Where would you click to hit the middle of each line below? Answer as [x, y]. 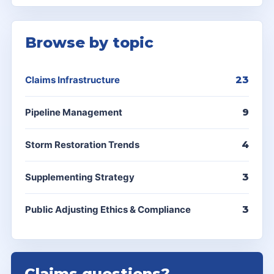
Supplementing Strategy [80, 177]
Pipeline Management [74, 112]
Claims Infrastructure [72, 80]
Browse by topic [89, 43]
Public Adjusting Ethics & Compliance [108, 209]
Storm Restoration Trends [82, 145]
